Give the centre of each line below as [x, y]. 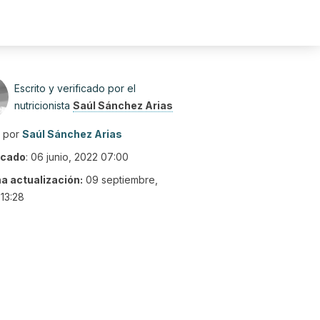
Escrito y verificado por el [75, 88]
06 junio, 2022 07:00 [80, 157]
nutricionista [44, 105]
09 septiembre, [122, 180]
